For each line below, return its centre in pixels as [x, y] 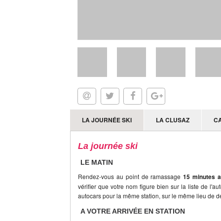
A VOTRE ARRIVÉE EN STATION [133, 211]
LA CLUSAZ [173, 120]
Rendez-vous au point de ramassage [131, 176]
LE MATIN [97, 162]
